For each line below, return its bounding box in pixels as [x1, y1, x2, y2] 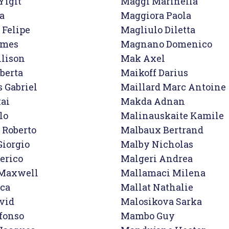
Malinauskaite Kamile [121, 109, 224, 122]
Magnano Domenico [121, 38, 212, 50]
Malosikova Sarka [121, 195, 202, 208]
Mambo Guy [121, 210, 175, 222]
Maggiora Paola [121, 9, 191, 21]
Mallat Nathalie [121, 181, 193, 193]
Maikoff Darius [121, 66, 188, 79]
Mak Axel [121, 52, 165, 64]
